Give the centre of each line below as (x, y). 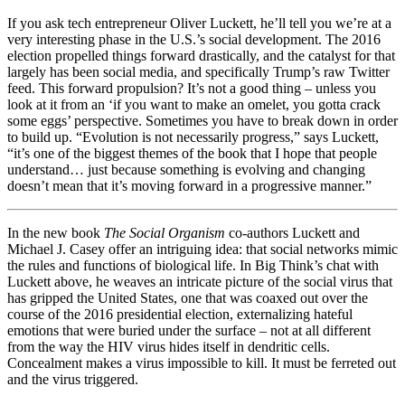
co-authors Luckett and (292, 232)
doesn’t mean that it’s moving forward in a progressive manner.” (189, 185)
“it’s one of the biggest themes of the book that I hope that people (192, 153)
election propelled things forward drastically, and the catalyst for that (201, 55)
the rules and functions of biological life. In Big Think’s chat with (193, 265)
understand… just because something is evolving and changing (186, 169)
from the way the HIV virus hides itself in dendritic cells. (169, 346)
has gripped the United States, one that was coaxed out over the (188, 297)
